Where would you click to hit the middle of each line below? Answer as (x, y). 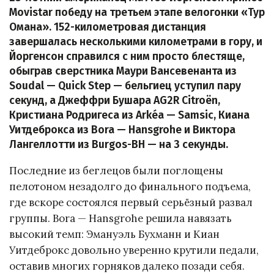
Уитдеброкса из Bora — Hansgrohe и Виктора (122, 130)
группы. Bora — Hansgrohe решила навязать (120, 218)
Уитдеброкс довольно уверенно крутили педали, (134, 250)
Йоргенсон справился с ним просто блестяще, (127, 56)
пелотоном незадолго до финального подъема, (130, 186)
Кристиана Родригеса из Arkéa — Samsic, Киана (129, 115)
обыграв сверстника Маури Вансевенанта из (123, 71)
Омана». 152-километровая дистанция (108, 27)
